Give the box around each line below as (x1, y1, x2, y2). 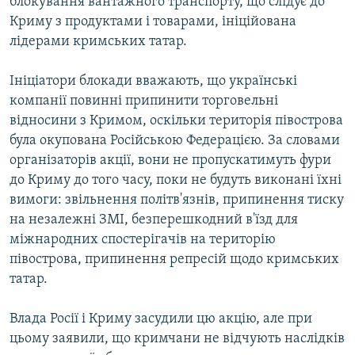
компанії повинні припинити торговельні (10, 94, 278, 109)
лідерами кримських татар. (10, 34, 187, 50)
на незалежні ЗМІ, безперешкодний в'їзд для (10, 212, 298, 228)
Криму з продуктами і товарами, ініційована (10, 14, 296, 30)
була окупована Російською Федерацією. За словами (10, 133, 340, 149)
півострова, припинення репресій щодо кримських (10, 252, 339, 268)
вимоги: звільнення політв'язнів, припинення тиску (10, 193, 344, 208)
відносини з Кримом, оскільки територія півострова (10, 113, 343, 129)
